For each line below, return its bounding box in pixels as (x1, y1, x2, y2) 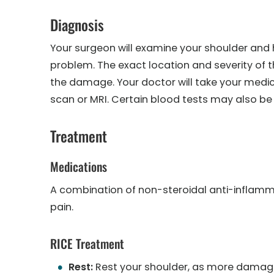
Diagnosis (50, 13, 104, 35)
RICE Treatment (50, 234, 124, 253)
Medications (50, 157, 107, 176)
